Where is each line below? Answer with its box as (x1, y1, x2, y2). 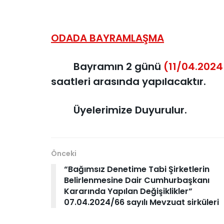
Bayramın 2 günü (51, 59, 163, 73)
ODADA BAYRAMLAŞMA (51, 31, 164, 45)
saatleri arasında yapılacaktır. (51, 74, 206, 88)
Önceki (51, 148, 76, 158)
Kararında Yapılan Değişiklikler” (64, 185, 192, 197)
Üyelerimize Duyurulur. (51, 102, 187, 117)
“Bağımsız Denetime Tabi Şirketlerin (64, 163, 209, 175)
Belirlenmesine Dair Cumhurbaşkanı (64, 174, 209, 186)
